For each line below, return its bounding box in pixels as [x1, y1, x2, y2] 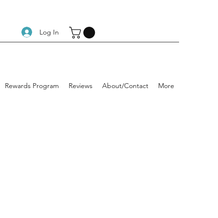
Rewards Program [5, 81, 59, 91]
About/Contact [102, 81, 148, 91]
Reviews [69, 81, 92, 91]
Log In [39, 27, 59, 36]
